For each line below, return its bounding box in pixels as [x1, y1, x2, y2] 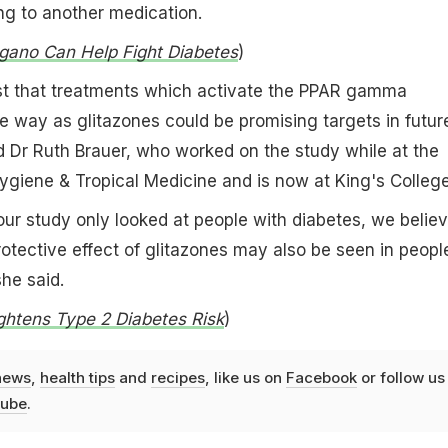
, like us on [204, 367, 286, 387]
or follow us [356, 367, 445, 387]
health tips [39, 367, 115, 387]
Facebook [285, 367, 357, 387]
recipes [150, 367, 205, 387]
